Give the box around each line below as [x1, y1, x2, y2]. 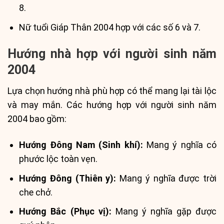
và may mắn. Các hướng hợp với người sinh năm [7, 99, 216, 110]
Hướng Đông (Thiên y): [19, 172, 116, 183]
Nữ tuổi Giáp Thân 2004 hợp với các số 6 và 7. [19, 21, 201, 32]
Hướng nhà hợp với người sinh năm [7, 46, 216, 61]
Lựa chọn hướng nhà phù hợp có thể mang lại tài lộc [7, 85, 216, 96]
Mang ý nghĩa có [142, 139, 217, 150]
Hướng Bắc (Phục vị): [19, 206, 111, 217]
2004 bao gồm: [7, 113, 66, 124]
